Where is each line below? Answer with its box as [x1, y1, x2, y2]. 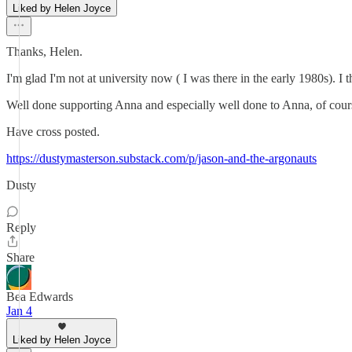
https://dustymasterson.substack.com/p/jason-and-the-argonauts [6, 152, 317, 165]
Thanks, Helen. [6, 45, 82, 58]
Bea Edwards [6, 290, 73, 303]
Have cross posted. [6, 125, 100, 138]
